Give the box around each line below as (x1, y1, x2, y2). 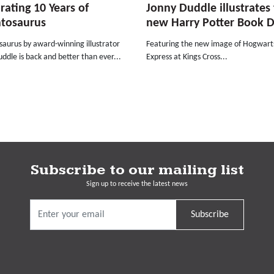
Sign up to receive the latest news (86, 180, 188, 188)
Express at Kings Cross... (146, 52, 228, 62)
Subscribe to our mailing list (30, 161, 244, 179)
